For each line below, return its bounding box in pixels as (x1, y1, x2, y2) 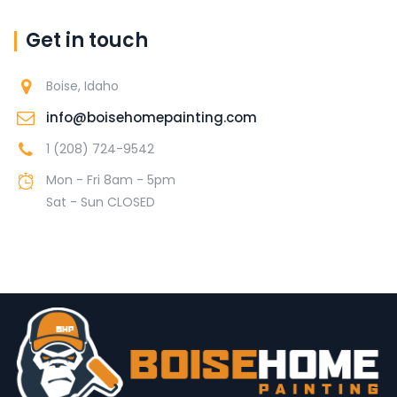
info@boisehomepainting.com (46, 108, 257, 128)
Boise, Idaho (46, 77, 119, 96)
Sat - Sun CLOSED (46, 193, 155, 212)
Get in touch (26, 27, 148, 55)
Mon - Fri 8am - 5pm (46, 171, 175, 190)
